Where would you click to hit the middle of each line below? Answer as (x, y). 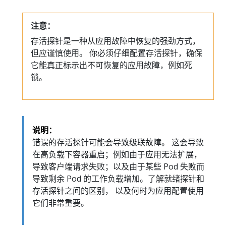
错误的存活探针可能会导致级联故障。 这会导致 (118, 142)
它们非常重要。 (61, 203)
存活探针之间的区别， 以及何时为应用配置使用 (118, 191)
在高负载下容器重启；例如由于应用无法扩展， (117, 154)
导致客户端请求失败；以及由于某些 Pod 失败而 (118, 166)
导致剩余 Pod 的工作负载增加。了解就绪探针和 (118, 179)
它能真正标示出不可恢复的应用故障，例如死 (111, 65)
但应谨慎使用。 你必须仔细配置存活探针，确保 (117, 53)
